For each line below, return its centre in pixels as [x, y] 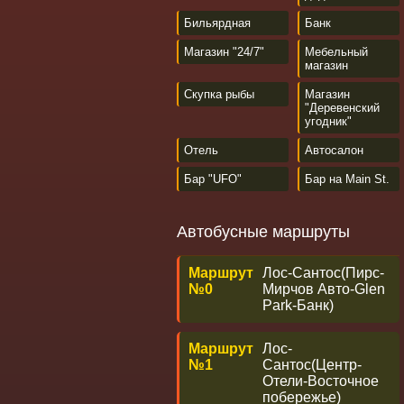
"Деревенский [342, 108]
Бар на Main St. [347, 179]
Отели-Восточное [321, 381]
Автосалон [334, 150]
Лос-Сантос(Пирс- [323, 273]
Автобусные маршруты [263, 232]
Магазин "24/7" [224, 52]
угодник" [328, 121]
